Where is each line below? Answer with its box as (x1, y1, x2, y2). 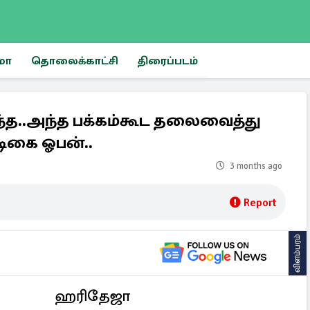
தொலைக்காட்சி (31, 54, 118, 68)
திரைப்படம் (138, 54, 198, 68)
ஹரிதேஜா (55, 286, 130, 305)
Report (244, 196, 276, 210)
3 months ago (230, 161, 282, 172)
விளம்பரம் (292, 234, 302, 273)
